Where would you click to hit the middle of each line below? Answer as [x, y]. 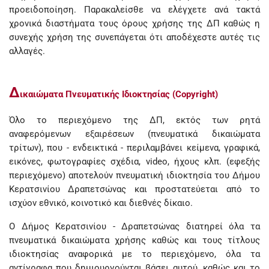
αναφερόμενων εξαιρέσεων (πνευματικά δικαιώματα [134, 134]
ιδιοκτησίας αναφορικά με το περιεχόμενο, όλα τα [134, 254]
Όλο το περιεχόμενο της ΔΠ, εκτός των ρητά [134, 120]
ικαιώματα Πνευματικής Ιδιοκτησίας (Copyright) [120, 94]
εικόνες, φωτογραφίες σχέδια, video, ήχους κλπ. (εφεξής [134, 162]
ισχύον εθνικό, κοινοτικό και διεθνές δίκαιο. [101, 203]
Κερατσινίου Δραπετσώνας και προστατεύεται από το [134, 189]
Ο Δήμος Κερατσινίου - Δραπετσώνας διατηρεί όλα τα [134, 226]
